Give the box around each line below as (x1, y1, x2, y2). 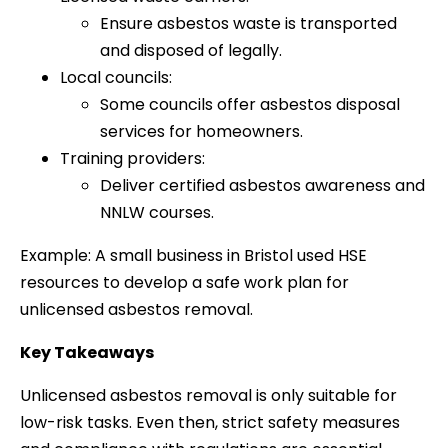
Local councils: (60, 65, 172, 89)
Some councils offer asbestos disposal (100, 92, 400, 116)
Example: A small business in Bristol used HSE (20, 243, 367, 267)
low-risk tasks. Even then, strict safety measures (20, 410, 400, 434)
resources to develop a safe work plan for (20, 270, 349, 294)
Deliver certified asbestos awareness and (100, 173, 425, 197)
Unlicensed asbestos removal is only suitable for (20, 383, 397, 407)
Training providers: (60, 146, 205, 170)
